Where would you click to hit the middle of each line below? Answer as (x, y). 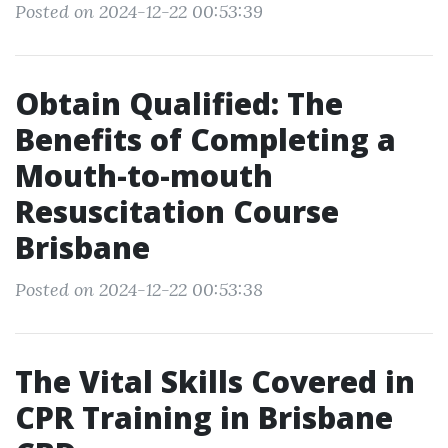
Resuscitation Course (177, 211)
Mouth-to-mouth (144, 175)
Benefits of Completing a (205, 139)
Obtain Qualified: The (179, 103)
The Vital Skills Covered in (215, 381)
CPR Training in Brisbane (204, 417)
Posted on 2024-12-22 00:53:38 (139, 289)
